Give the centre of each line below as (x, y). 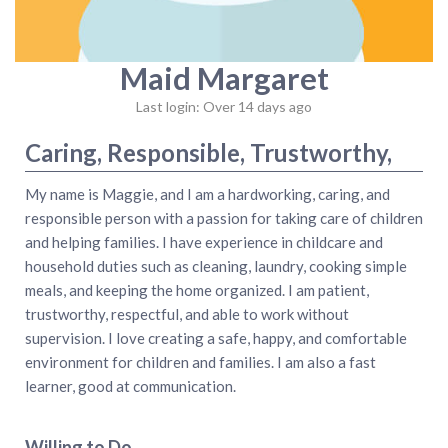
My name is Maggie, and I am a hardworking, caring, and (207, 193)
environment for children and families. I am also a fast (200, 361)
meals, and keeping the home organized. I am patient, (197, 289)
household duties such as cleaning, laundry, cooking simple (216, 265)
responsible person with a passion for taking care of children (224, 217)
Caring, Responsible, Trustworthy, (208, 152)
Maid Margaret (224, 78)
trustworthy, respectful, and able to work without (187, 313)
